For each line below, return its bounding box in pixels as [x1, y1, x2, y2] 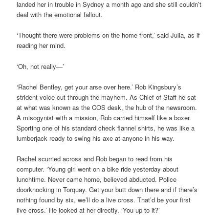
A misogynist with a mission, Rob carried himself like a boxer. [17, 112, 192, 122]
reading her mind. [17, 41, 66, 50]
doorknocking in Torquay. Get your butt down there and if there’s [17, 184, 198, 194]
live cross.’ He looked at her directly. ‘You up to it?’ [17, 205, 160, 215]
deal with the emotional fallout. [17, 10, 103, 20]
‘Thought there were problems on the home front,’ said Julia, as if [17, 30, 200, 40]
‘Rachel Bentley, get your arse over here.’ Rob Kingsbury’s [17, 82, 182, 91]
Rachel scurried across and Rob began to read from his [17, 153, 173, 163]
